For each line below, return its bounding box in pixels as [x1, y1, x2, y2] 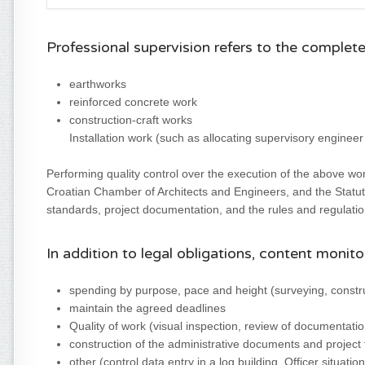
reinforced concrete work [69, 95, 197, 108]
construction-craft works [69, 112, 192, 126]
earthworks [69, 77, 126, 90]
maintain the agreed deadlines [69, 301, 226, 314]
